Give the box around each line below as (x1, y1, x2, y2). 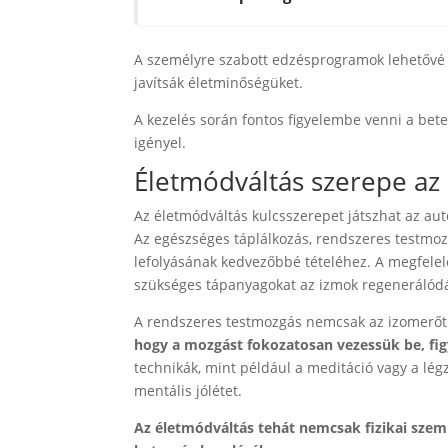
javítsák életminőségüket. (134, 73, 304, 93)
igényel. (134, 133, 187, 153)
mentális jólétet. (134, 381, 243, 401)
